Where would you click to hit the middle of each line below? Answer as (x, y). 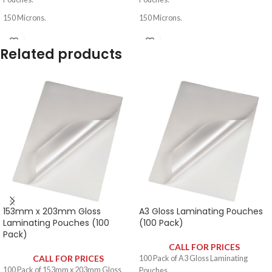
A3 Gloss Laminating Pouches (201, 211)
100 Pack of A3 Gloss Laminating (193, 258)
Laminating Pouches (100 (56, 223)
